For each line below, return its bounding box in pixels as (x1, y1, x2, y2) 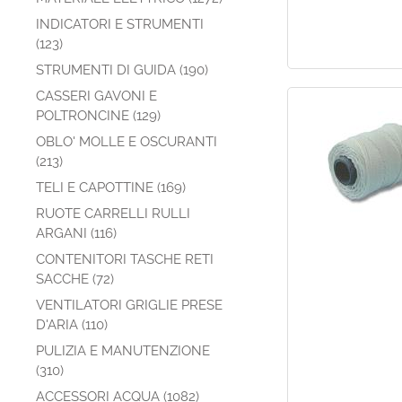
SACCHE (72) (36, 271, 114, 287)
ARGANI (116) (36, 225, 117, 241)
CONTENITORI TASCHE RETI (36, 251, 214, 267)
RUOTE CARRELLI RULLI (36, 205, 190, 222)
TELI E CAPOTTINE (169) (36, 179, 186, 196)
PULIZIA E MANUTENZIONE (36, 343, 210, 359)
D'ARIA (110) (36, 317, 108, 333)
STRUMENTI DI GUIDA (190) (36, 62, 208, 78)
